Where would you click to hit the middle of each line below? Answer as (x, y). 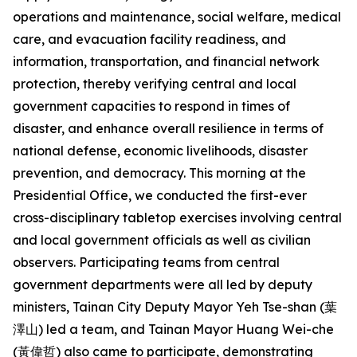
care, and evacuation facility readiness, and (149, 39)
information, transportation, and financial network (166, 61)
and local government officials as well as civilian (162, 240)
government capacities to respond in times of (151, 106)
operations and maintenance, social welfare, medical (177, 17)
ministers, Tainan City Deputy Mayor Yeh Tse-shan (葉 (175, 307)
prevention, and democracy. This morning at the (159, 173)
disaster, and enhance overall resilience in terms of (168, 128)
